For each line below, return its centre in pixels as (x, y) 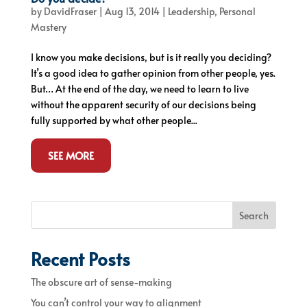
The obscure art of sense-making (101, 282)
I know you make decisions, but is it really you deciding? (151, 57)
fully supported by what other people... (114, 120)
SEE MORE (71, 155)
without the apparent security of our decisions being (143, 104)
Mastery (48, 27)
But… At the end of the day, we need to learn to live (139, 88)
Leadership (191, 11)
